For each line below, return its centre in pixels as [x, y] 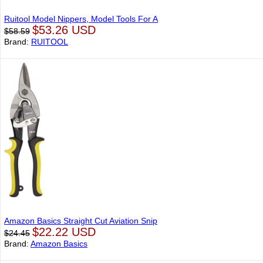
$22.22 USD [64, 232]
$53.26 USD [64, 30]
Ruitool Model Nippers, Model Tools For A [81, 19]
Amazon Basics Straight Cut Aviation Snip [81, 221]
